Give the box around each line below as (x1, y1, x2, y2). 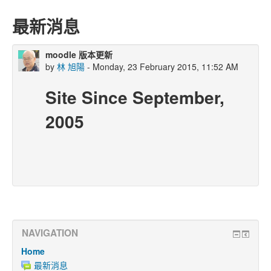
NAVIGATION (22, 226, 78, 240)
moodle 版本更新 (45, 48, 113, 60)
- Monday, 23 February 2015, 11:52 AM (85, 60, 238, 73)
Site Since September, (45, 85, 224, 109)
